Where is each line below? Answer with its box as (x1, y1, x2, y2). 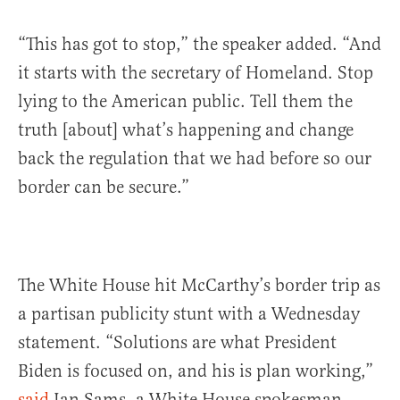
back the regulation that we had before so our (18, 147, 371, 171)
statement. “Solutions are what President (18, 331, 337, 354)
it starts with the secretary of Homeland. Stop (18, 62, 373, 85)
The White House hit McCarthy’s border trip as (18, 274, 380, 297)
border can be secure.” (18, 176, 189, 199)
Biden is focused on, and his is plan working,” (18, 360, 373, 383)
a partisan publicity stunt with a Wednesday (18, 303, 360, 326)
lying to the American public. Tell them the (18, 90, 353, 113)
